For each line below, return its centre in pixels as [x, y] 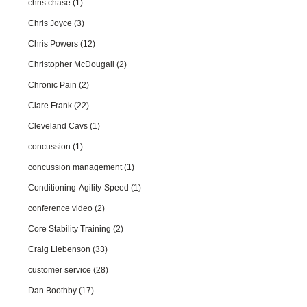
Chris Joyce [51, 24]
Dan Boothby [53, 291]
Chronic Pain [53, 85]
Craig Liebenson [60, 250]
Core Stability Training [71, 229]
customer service [61, 270]
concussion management [76, 168]
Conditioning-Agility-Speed [79, 188]
